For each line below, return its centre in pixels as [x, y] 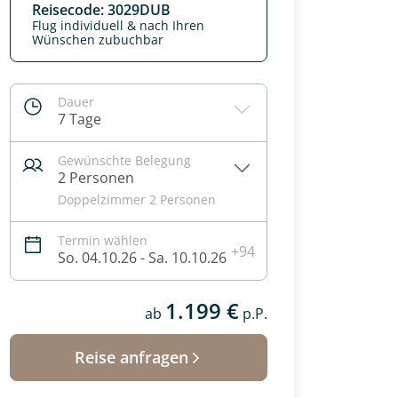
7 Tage [80, 119]
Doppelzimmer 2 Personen [137, 199]
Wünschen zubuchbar [98, 40]
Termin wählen [103, 240]
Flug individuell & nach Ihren [118, 25]
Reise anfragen [131, 357]
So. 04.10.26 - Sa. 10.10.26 [142, 258]
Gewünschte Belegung [124, 160]
